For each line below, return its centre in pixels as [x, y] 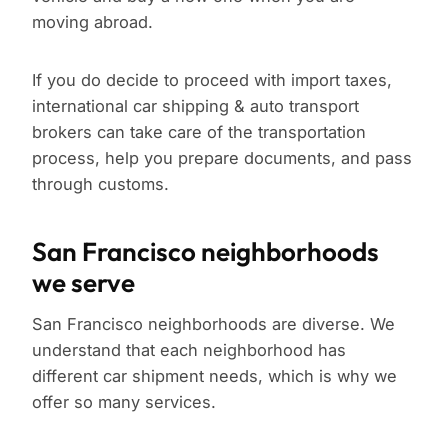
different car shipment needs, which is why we [214, 376]
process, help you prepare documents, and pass [222, 158]
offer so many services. [124, 402]
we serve [83, 283]
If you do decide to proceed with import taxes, [212, 80]
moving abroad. [92, 22]
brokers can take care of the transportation [199, 132]
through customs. [100, 184]
